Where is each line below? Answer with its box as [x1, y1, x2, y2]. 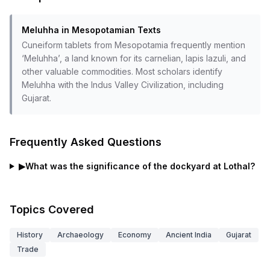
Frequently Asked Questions [10, 136, 162, 148]
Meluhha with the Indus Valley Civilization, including [22, 80, 224, 90]
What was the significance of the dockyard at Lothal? [25, 161, 255, 171]
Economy [118, 230, 151, 239]
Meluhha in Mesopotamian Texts [22, 25, 161, 35]
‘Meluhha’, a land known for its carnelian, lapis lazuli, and [22, 53, 246, 63]
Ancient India [166, 230, 212, 239]
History [17, 230, 43, 239]
